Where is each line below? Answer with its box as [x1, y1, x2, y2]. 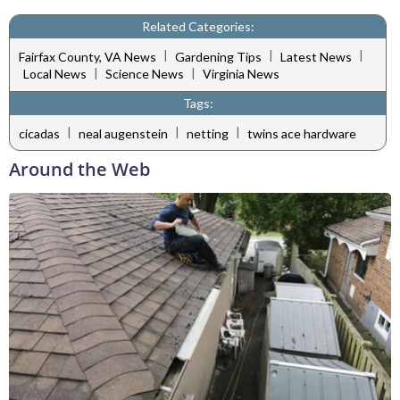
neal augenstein [79, 125, 168, 141]
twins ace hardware [247, 125, 356, 141]
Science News [105, 66, 184, 82]
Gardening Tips [175, 48, 262, 64]
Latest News [280, 48, 352, 64]
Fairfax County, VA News [19, 48, 156, 64]
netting [187, 125, 229, 141]
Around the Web [9, 157, 150, 182]
